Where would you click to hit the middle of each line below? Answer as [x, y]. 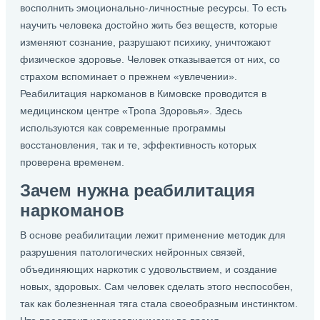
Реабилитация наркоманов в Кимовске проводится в [143, 94]
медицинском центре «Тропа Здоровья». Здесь [131, 111]
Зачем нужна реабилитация [137, 190]
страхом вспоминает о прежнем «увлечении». [129, 76]
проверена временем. [72, 162]
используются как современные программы [123, 128]
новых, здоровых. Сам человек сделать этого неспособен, [156, 286]
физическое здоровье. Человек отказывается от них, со [150, 59]
